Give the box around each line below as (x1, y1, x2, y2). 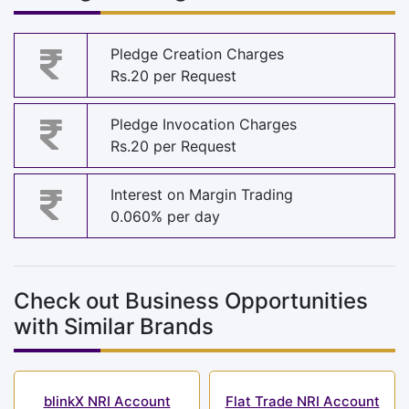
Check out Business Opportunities (14, 287, 368, 314)
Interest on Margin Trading (110, 185, 293, 204)
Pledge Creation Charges (110, 45, 284, 64)
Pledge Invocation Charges (110, 115, 297, 134)
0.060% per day (110, 207, 220, 226)
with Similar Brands (14, 312, 214, 340)
